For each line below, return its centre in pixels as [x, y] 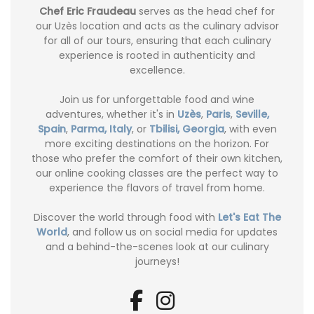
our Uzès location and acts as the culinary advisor [157, 26]
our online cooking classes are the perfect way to [157, 173]
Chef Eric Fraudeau [88, 11]
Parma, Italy [101, 129]
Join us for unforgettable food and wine [157, 99]
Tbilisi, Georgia [186, 129]
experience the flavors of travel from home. [157, 187]
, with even [250, 129]
